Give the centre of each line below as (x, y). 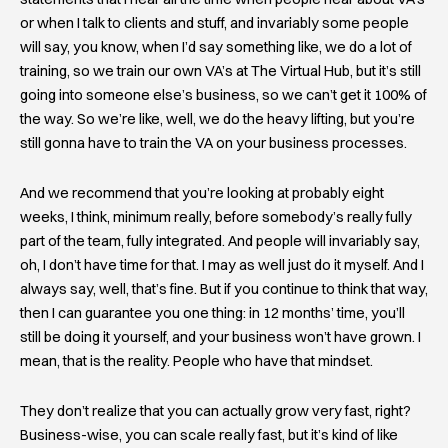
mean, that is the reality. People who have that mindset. (196, 360)
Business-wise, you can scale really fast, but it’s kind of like (209, 434)
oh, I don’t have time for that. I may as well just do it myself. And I (222, 264)
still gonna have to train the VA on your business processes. (213, 143)
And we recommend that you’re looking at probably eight (202, 192)
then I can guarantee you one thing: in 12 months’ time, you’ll (212, 312)
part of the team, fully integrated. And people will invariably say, (220, 240)
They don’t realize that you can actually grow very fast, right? (215, 410)
